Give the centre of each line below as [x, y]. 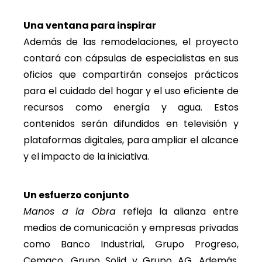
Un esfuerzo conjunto [76, 195]
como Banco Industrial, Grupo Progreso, [131, 244]
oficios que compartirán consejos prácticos [131, 74]
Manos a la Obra [70, 212]
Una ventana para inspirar [90, 25]
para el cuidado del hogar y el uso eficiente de [131, 91]
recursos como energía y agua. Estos [131, 107]
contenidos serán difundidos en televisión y [131, 123]
